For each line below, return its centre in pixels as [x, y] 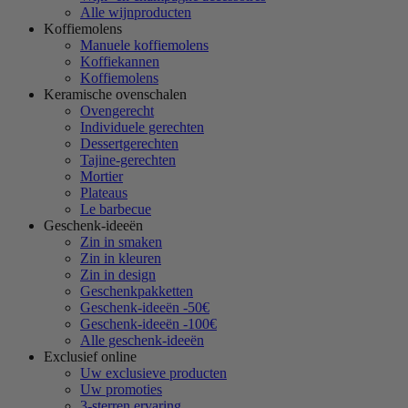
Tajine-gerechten [128, 160]
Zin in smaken [121, 242]
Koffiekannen [120, 62]
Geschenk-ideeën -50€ [145, 308]
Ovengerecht [117, 111]
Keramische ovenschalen [115, 95]
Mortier [102, 177]
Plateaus [104, 193]
